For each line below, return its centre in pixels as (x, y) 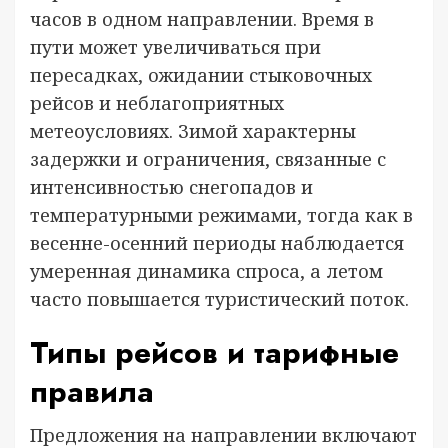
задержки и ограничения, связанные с (208, 159)
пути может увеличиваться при (175, 47)
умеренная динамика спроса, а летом (206, 271)
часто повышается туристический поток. (219, 299)
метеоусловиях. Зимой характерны (193, 131)
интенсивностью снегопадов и (171, 187)
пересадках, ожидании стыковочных (201, 75)
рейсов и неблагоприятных (157, 103)
